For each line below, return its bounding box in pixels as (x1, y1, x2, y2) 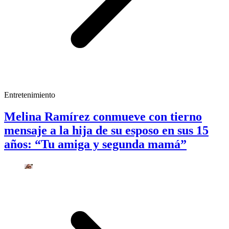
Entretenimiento (4, 90, 55, 99)
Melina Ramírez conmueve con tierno (4, 109, 202, 123)
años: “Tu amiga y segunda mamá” (4, 137, 187, 151)
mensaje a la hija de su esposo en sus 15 (4, 123, 209, 137)
